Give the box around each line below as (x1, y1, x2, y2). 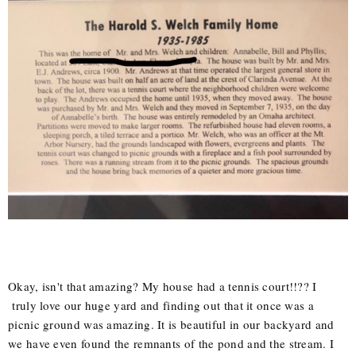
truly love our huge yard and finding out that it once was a (8, 297, 314, 314)
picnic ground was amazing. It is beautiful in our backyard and (8, 316, 335, 333)
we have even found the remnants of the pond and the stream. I (8, 335, 335, 352)
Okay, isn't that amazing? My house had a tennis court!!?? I (8, 278, 317, 295)
